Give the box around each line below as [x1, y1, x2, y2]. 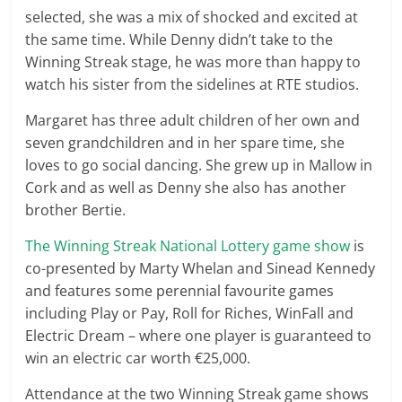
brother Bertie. [25, 200, 127, 220]
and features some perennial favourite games [25, 281, 335, 301]
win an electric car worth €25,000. [25, 348, 251, 368]
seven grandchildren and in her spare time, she [25, 133, 345, 153]
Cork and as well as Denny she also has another [25, 178, 347, 197]
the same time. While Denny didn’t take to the [25, 30, 334, 49]
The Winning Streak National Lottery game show [25, 236, 354, 256]
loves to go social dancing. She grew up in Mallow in [25, 155, 373, 175]
